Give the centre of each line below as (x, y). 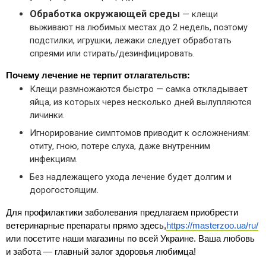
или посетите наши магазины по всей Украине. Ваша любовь (130, 239)
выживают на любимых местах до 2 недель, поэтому (139, 27)
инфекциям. (54, 159)
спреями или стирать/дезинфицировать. (112, 53)
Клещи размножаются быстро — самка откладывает (139, 89)
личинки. (47, 115)
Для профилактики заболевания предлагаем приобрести (122, 213)
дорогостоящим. (64, 190)
